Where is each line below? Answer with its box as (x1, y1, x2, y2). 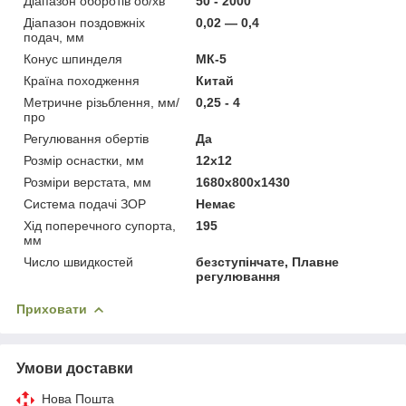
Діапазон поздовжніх (24, 14, 145, 30)
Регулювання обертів (24, 130, 149, 146)
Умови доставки (16, 360, 133, 376)
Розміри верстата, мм (24, 174, 151, 189)
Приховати (16, 301, 87, 316)
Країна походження (24, 72, 140, 88)
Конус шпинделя (24, 51, 122, 66)
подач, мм (24, 29, 84, 44)
